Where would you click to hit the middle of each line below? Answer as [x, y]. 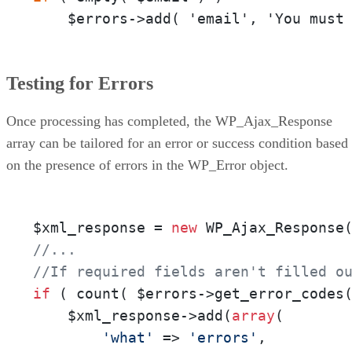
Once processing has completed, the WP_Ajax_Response [169, 121]
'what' [128, 338]
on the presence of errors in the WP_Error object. [147, 165]
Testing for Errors [80, 84]
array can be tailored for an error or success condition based [177, 143]
